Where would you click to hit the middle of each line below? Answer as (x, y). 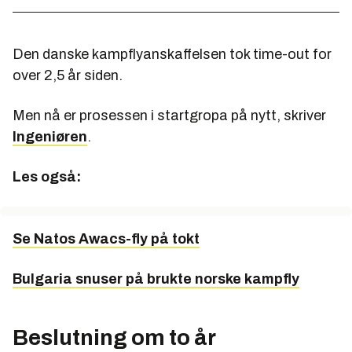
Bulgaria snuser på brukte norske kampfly (156, 279)
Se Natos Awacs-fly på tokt (106, 238)
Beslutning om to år (114, 337)
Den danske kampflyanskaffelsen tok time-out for (172, 54)
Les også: (47, 176)
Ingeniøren (50, 136)
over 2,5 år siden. (68, 75)
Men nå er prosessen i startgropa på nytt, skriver (169, 115)
